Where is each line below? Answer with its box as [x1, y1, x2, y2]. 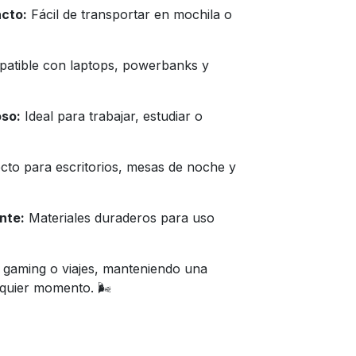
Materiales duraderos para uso [25, 210, 215, 226]
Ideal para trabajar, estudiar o [21, 108, 203, 124]
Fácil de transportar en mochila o [27, 6, 232, 22]
